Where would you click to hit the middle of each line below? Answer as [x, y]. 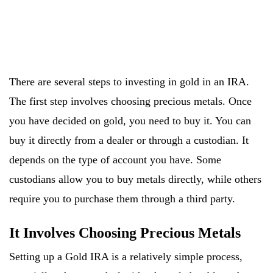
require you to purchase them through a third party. [122, 199]
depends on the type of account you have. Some [115, 160]
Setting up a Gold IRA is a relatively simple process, [126, 257]
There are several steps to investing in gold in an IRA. [129, 82]
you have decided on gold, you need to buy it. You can [130, 121]
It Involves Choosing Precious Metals [125, 233]
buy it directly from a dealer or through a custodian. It [129, 140]
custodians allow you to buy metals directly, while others [135, 179]
